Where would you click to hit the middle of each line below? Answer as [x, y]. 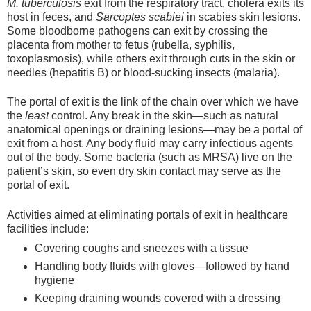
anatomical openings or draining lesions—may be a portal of [154, 130]
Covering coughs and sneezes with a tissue [142, 248]
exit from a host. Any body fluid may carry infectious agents [150, 144]
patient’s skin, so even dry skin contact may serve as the [144, 171]
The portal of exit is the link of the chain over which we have [153, 102]
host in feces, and [51, 17]
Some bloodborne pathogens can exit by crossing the [137, 31]
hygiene [54, 280]
